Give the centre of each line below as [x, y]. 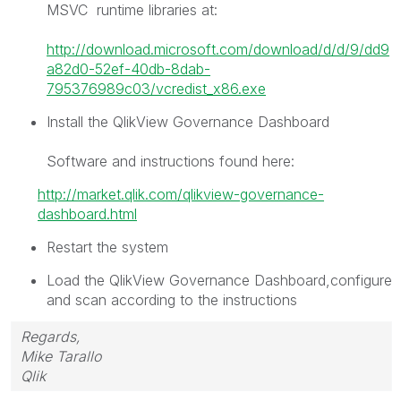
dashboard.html [87, 213]
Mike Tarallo [61, 357]
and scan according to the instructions [172, 299]
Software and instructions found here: [171, 161]
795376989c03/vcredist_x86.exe [156, 88]
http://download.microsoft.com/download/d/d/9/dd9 [218, 49]
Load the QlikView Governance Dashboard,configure [219, 280]
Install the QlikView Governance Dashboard [188, 121]
